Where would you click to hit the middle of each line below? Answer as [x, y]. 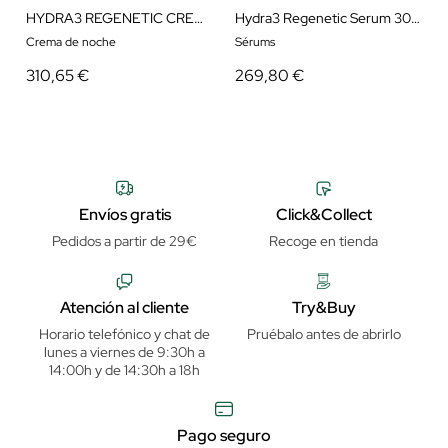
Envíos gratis [124, 215]
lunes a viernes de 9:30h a [124, 351]
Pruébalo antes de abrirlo [323, 333]
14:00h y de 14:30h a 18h [124, 369]
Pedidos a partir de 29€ [124, 241]
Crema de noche [71, 42]
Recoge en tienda [323, 241]
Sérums [255, 42]
